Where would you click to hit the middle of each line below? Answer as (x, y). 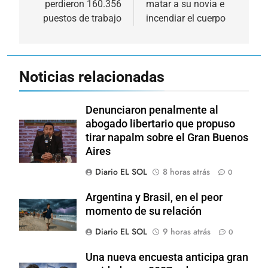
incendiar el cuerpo (186, 19)
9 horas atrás (187, 232)
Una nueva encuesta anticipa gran (167, 258)
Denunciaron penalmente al (152, 110)
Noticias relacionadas (92, 77)
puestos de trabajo (82, 19)
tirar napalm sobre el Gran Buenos (167, 138)
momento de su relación (144, 211)
